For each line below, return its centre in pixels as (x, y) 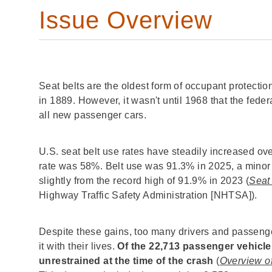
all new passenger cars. (93, 115)
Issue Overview (126, 20)
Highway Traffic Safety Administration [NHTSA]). (150, 195)
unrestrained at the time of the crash (128, 260)
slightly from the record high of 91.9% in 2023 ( (144, 180)
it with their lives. (78, 246)
